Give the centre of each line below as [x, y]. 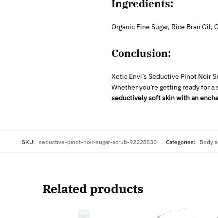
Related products [93, 188]
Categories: [182, 141]
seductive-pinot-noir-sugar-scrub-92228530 [98, 141]
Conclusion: [141, 53]
